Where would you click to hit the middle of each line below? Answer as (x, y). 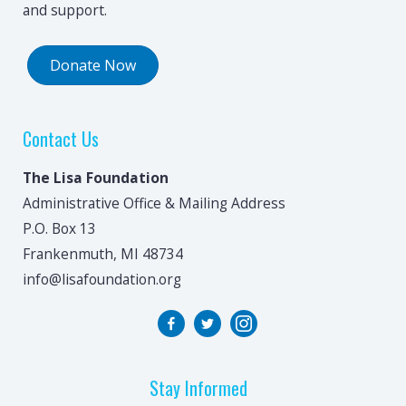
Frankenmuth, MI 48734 (103, 254)
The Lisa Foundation (96, 178)
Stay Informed (198, 388)
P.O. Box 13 (59, 229)
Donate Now (93, 66)
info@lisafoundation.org (102, 280)
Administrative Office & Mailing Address (154, 203)
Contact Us (61, 139)
